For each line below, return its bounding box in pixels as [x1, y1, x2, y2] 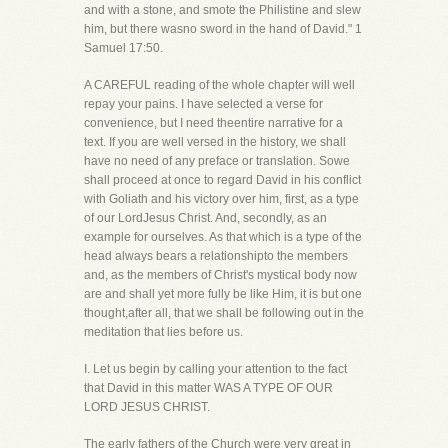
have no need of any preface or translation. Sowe [84, 154, 350, 168]
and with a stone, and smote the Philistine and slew [84, 3, 361, 17]
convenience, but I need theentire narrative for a [84, 116, 343, 130]
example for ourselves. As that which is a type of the [84, 230, 362, 244]
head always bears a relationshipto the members [84, 249, 348, 263]
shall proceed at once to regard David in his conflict [84, 173, 361, 187]
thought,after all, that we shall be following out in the [84, 306, 364, 320]
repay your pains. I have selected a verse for [84, 97, 323, 111]
